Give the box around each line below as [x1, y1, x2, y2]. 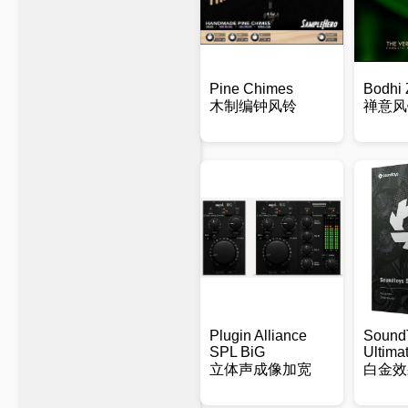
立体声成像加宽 [209, 362, 311, 377]
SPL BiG [209, 344, 265, 360]
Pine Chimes [209, 81, 293, 97]
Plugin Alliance [209, 328, 307, 343]
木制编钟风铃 [209, 98, 297, 114]
